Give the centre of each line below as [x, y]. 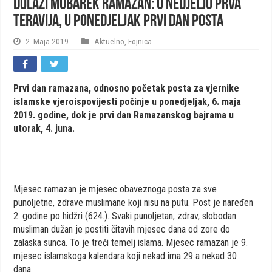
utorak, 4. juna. [44, 128]
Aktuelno [110, 41]
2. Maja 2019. [48, 41]
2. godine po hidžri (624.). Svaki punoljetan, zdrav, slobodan [125, 216]
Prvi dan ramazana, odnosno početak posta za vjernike [127, 88]
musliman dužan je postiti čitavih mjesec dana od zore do [122, 229]
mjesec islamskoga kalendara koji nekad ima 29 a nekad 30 [125, 256]
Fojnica [140, 41]
